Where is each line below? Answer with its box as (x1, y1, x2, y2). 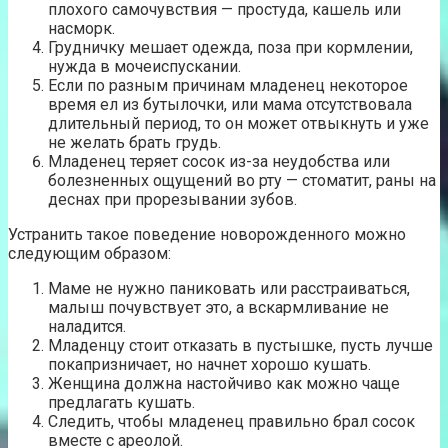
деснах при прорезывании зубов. (48, 189, 297, 209)
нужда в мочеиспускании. (48, 56, 241, 76)
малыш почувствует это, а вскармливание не (48, 297, 389, 317)
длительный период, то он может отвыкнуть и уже (48, 113, 429, 133)
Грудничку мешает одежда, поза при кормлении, (48, 37, 413, 57)
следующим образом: (8, 243, 171, 263)
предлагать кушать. (48, 392, 195, 412)
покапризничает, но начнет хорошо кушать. (48, 354, 371, 374)
